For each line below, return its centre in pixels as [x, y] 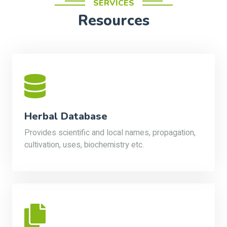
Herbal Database [66, 116]
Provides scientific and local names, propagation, [110, 133]
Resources [113, 21]
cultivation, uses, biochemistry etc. [84, 145]
